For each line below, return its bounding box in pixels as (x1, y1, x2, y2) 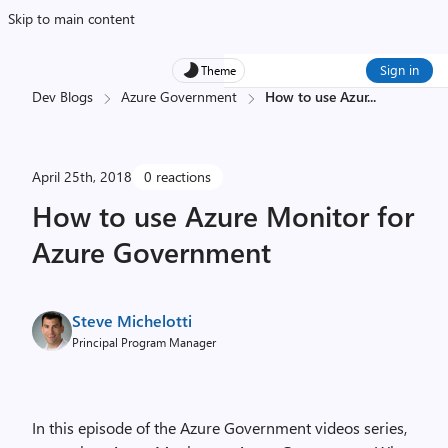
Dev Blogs (32, 87, 93, 106)
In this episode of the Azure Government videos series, (32, 417, 407, 438)
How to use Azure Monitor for (32, 197, 414, 234)
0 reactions (144, 167, 211, 186)
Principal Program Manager (72, 334, 216, 350)
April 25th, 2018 (32, 167, 132, 186)
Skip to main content (8, 9, 135, 28)
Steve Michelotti (72, 310, 192, 331)
